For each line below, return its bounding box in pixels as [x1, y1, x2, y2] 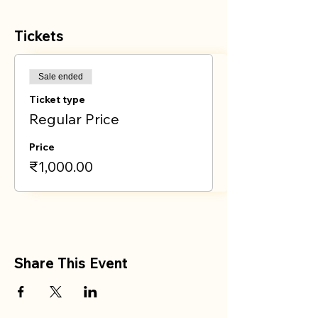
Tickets [14, 27, 64, 45]
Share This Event [14, 254, 128, 272]
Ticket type [29, 93, 85, 106]
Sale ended [38, 72, 83, 82]
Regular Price [29, 110, 119, 128]
